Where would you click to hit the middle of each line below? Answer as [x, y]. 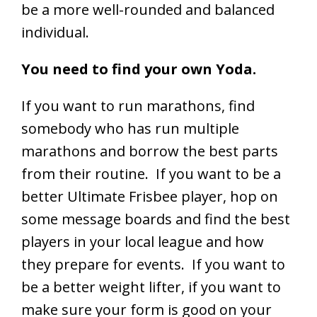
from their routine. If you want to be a [151, 173]
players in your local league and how [143, 241]
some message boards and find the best [156, 219]
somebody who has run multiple [130, 128]
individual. [55, 32]
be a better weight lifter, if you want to [151, 287]
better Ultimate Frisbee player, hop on [150, 196]
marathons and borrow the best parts [150, 151]
